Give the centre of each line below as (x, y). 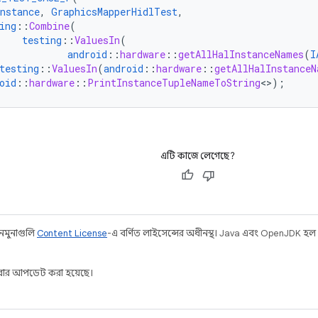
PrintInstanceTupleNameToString (174, 83)
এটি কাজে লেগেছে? (198, 156)
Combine (49, 26)
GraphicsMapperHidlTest (114, 12)
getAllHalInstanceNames (241, 54)
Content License (72, 233)
